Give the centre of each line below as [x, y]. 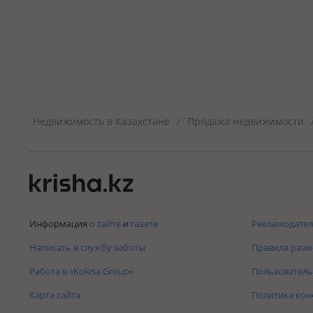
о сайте [105, 223]
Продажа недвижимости [246, 121]
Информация [59, 223]
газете [144, 223]
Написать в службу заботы [87, 247]
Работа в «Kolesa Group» [81, 271]
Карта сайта [55, 294]
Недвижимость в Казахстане [101, 121]
